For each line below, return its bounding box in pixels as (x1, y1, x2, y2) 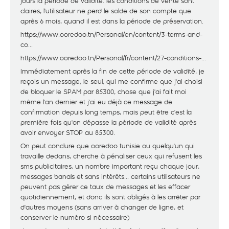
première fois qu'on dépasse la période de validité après (20, 118, 196, 127)
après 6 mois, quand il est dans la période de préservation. (20, 16, 203, 26)
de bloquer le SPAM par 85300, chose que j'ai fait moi (20, 87, 187, 96)
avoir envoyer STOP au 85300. (20, 128, 115, 137)
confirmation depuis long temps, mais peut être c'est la (20, 107, 192, 117)
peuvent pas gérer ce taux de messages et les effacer (20, 182, 190, 191)
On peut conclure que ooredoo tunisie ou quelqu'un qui (20, 141, 195, 150)
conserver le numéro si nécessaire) (20, 213, 129, 222)
